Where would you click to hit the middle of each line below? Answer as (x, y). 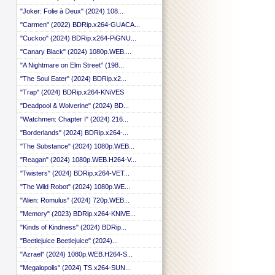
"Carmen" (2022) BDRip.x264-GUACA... (80, 25)
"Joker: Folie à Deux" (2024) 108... (72, 11)
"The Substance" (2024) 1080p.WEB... (77, 146)
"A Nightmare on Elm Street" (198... (72, 65)
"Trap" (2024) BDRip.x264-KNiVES (72, 92)
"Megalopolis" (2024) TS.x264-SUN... (76, 268)
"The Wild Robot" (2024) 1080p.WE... (75, 187)
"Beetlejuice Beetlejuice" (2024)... (69, 241)
